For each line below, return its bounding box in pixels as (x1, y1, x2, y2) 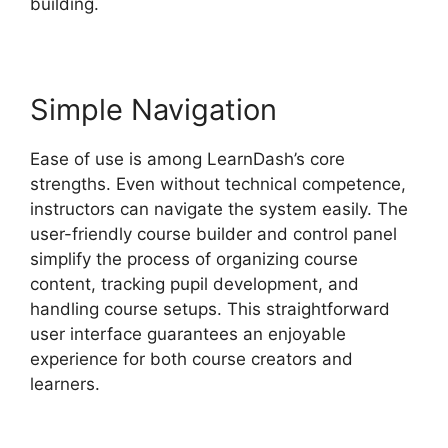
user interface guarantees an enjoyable (30, 323, 346, 344)
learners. (30, 373, 100, 394)
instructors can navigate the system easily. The (30, 198, 408, 219)
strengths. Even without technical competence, (30, 173, 406, 194)
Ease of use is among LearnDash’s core (30, 148, 345, 169)
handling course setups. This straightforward (30, 298, 390, 319)
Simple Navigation (30, 91, 277, 127)
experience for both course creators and (30, 348, 353, 369)
